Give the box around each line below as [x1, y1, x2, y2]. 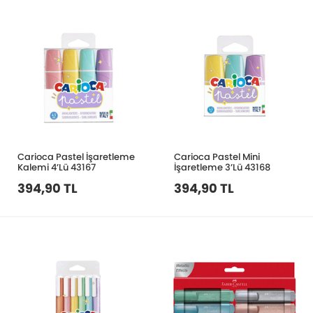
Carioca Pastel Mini [174, 150, 260, 164]
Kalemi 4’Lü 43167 [17, 161, 96, 175]
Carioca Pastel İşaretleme [17, 150, 135, 164]
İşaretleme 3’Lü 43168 [174, 161, 270, 175]
